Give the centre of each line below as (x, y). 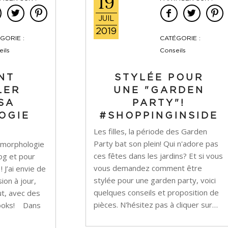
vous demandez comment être (148, 168)
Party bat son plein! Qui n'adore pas (156, 144)
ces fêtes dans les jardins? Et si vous (159, 156)
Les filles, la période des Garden (151, 131)
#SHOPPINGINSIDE (159, 116)
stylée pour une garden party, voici (155, 180)
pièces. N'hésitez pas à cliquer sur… (156, 205)
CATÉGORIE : (180, 38)
